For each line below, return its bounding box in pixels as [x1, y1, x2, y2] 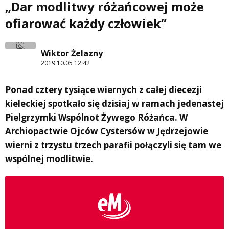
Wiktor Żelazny [41, 47, 103, 59]
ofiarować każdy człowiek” [5, 15, 167, 32]
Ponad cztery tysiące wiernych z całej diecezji [5, 84, 202, 96]
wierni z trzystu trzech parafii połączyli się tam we [5, 139, 221, 151]
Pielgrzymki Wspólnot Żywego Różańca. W [5, 111, 188, 124]
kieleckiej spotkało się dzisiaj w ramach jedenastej [5, 98, 224, 110]
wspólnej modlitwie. [5, 153, 93, 165]
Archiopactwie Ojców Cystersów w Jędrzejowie [5, 125, 208, 138]
